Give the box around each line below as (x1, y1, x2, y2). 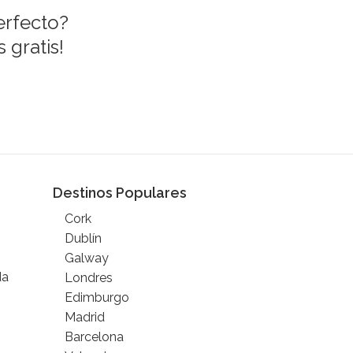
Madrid (65, 310, 106, 325)
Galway (65, 251, 110, 266)
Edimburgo (65, 290, 130, 305)
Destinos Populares (53, 184, 188, 201)
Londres (65, 270, 113, 285)
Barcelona (65, 329, 124, 344)
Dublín (65, 231, 102, 246)
